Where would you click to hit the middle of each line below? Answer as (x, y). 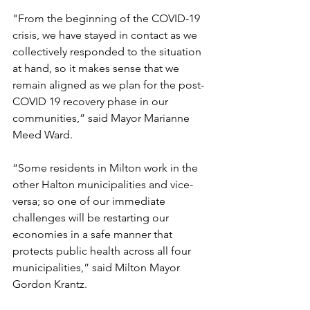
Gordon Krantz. (51, 284)
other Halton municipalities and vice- (103, 184)
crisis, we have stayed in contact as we (106, 35)
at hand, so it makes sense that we (97, 68)
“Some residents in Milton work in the (107, 168)
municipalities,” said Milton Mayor (98, 267)
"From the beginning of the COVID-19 (108, 18)
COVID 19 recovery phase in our (92, 101)
